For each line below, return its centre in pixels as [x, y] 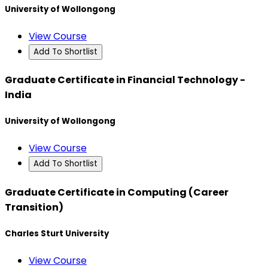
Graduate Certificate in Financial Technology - [125, 80]
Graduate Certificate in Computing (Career [117, 192]
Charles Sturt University [57, 233]
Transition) [34, 207]
